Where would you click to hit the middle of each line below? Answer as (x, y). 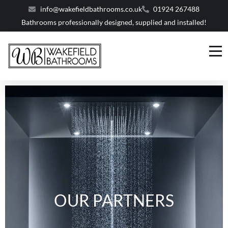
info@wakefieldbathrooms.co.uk (91, 9)
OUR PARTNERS (114, 201)
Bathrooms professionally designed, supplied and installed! (114, 22)
